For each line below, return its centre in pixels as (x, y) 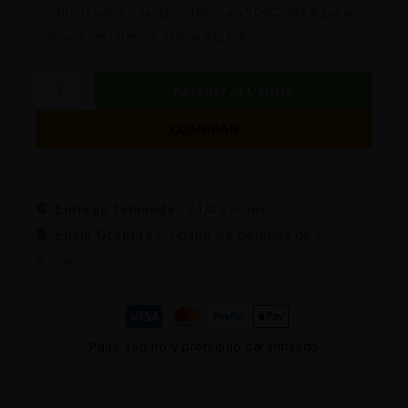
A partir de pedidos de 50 (249, 234)
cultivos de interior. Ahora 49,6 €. (143, 36)
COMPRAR (204, 128)
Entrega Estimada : (122, 209)
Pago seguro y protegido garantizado (204, 346)
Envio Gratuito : (111, 234)
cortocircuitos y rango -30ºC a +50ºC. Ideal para (194, 13)
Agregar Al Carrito (233, 90)
